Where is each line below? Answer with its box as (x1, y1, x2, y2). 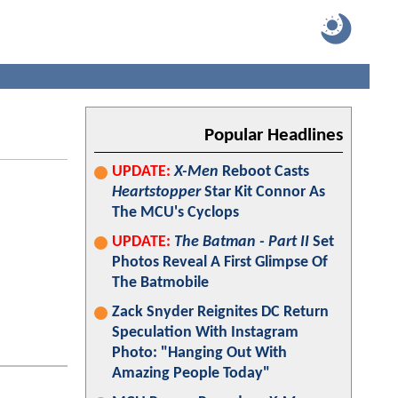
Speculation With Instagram (112, 324, 298, 341)
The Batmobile (112, 275, 209, 291)
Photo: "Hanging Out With (112, 345, 287, 362)
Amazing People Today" (112, 365, 270, 382)
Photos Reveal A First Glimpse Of (112, 254, 328, 271)
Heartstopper (112, 184, 201, 201)
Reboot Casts (219, 163, 309, 180)
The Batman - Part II (174, 234, 309, 251)
